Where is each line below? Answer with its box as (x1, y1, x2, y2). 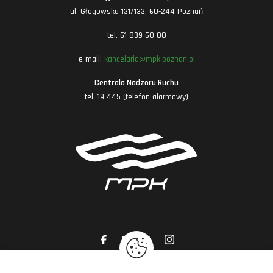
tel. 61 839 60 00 (107, 30, 166, 41)
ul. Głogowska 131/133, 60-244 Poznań (70, 6, 203, 17)
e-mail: (78, 54, 104, 65)
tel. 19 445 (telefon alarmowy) (85, 91, 188, 102)
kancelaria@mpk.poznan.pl (104, 54, 195, 65)
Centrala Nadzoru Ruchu (94, 77, 179, 88)
